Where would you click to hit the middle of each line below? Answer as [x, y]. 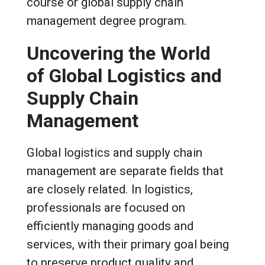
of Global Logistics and [124, 75]
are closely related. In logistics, [110, 189]
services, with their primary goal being [128, 244]
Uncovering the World [119, 53]
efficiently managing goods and [110, 226]
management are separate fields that [125, 171]
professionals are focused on [106, 207]
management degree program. [107, 20]
